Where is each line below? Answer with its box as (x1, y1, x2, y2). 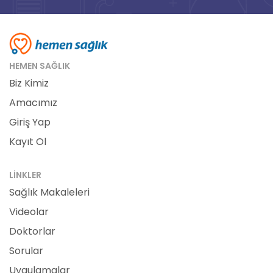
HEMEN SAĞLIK (9, 59, 70, 72)
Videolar (9, 204, 49, 219)
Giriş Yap (9, 115, 51, 129)
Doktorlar (9, 224, 55, 238)
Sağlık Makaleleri (9, 185, 90, 199)
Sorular (9, 243, 43, 258)
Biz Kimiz (9, 76, 49, 90)
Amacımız (9, 95, 57, 110)
